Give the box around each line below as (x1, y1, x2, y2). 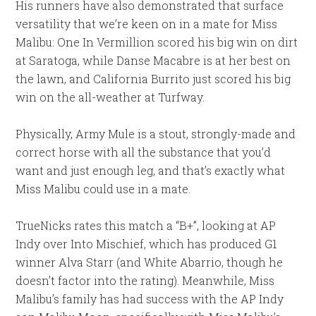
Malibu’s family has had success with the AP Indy (16, 291, 284, 306)
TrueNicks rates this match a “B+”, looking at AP (16, 217, 276, 233)
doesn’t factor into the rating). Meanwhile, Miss (16, 272, 275, 288)
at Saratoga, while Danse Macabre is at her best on (16, 52, 291, 68)
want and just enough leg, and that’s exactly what (16, 162, 286, 178)
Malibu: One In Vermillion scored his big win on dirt (16, 34, 298, 49)
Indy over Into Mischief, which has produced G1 (16, 236, 278, 251)
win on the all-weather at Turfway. (16, 89, 205, 104)
